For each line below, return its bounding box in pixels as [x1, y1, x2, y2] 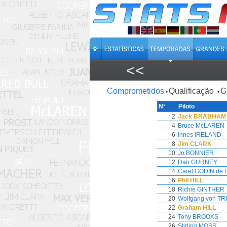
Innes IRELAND [178, 131, 221, 138]
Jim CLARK [178, 140, 212, 147]
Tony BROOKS [178, 213, 218, 220]
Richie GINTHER [178, 186, 224, 193]
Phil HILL [178, 177, 203, 184]
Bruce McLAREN [178, 122, 224, 129]
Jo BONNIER [178, 149, 214, 157]
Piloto [178, 103, 195, 110]
